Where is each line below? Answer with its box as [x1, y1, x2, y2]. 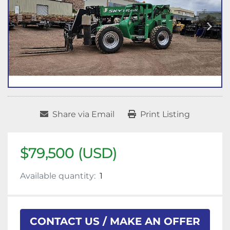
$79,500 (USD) [20, 144, 117, 162]
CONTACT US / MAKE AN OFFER [30, 215, 200, 228]
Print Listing [140, 109, 190, 120]
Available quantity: [20, 171, 95, 181]
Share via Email [52, 109, 114, 120]
